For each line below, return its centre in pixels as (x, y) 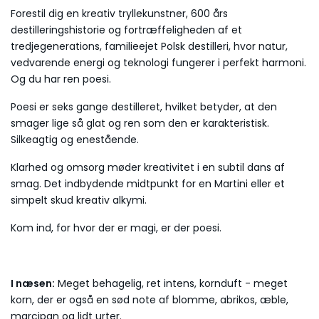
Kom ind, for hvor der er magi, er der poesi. (116, 228)
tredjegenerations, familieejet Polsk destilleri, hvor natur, (149, 46)
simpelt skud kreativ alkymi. (79, 200)
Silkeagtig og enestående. (75, 139)
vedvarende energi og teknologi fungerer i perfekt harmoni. (158, 62)
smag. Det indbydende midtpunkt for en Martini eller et (148, 183)
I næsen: (33, 283)
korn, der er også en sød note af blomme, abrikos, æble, (150, 299)
